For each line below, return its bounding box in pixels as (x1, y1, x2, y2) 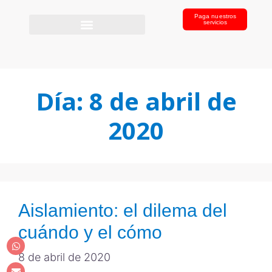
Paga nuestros (194, 13, 237, 19)
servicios (203, 19, 228, 25)
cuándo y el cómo (18, 222, 162, 242)
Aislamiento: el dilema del (18, 200, 227, 220)
